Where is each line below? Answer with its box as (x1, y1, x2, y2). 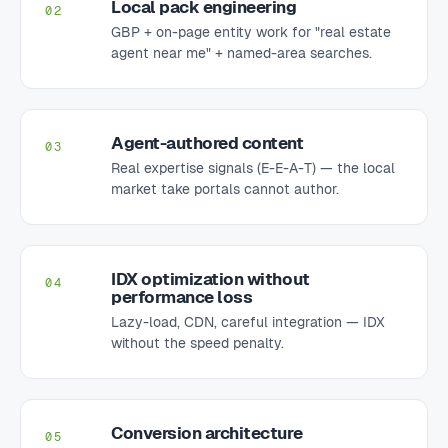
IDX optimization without (111, 269, 310, 289)
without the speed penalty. (111, 335, 284, 351)
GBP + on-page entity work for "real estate (111, 24, 391, 40)
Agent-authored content (111, 133, 304, 153)
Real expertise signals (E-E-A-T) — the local (111, 160, 395, 176)
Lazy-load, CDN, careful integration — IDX (111, 314, 385, 330)
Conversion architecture (111, 423, 303, 443)
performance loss (111, 287, 253, 307)
